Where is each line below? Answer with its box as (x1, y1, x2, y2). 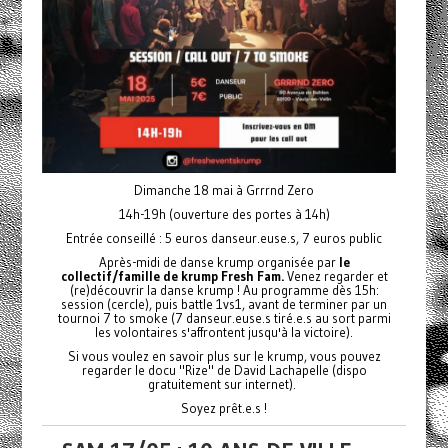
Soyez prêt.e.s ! (181, 400, 267, 417)
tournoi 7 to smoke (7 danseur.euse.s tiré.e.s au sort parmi (57, 310, 391, 327)
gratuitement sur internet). (147, 376, 301, 393)
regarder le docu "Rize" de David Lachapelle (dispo (81, 362, 367, 379)
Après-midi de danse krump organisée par (98, 254, 339, 271)
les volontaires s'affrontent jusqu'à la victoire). (95, 324, 353, 341)
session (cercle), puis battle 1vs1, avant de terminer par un (61, 296, 387, 313)
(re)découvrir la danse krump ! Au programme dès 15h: (69, 282, 379, 299)
